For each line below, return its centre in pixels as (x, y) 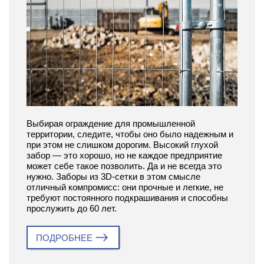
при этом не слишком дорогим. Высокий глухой (122, 144)
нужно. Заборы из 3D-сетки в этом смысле (113, 176)
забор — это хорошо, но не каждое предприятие (124, 155)
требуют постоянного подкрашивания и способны (127, 197)
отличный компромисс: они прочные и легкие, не (125, 187)
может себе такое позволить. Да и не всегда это (124, 166)
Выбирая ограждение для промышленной (111, 123)
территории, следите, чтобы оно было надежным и (130, 134)
